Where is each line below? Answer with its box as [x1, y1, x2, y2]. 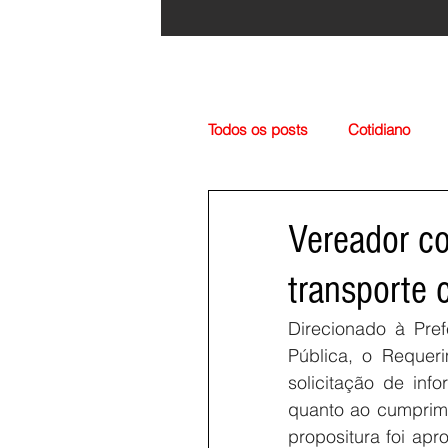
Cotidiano [348, 120, 410, 139]
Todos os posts [208, 120, 308, 139]
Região [248, 200, 294, 219]
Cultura [334, 200, 381, 219]
